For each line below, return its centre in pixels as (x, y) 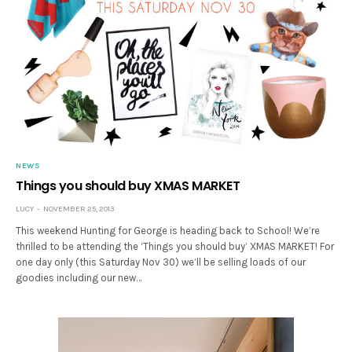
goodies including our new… (79, 277)
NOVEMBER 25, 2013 (79, 209)
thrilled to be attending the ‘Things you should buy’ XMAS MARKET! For (175, 246)
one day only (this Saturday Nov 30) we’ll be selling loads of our (161, 262)
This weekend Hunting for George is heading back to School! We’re (168, 230)
